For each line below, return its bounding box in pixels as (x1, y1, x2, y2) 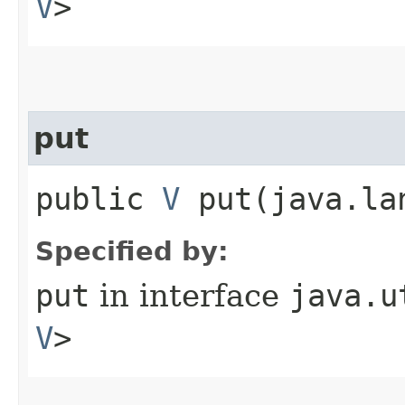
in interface (89, 277, 289, 314)
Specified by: (35, 235, 229, 267)
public (35, 180, 162, 217)
